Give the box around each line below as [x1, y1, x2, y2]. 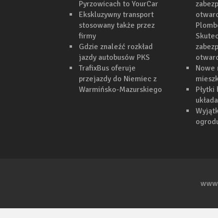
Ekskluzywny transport [79, 10, 154, 20]
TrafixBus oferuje [79, 63, 136, 73]
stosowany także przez [79, 20, 155, 31]
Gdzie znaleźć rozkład [79, 42, 153, 52]
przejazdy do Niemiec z [79, 74, 157, 84]
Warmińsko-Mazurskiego [79, 85, 162, 95]
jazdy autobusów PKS [79, 53, 150, 63]
